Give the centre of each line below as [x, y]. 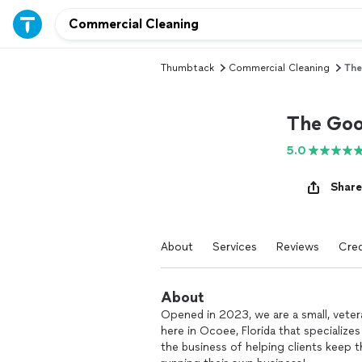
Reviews [298, 247]
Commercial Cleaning [279, 68]
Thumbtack [187, 68]
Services [235, 247]
